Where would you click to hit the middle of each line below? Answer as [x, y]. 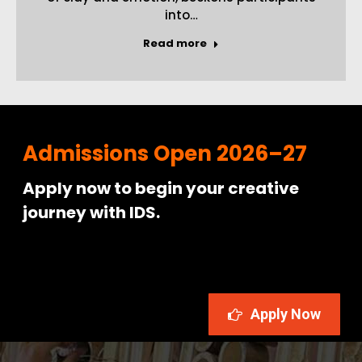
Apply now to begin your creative [160, 189]
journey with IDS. [91, 213]
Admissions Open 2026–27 [164, 154]
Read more [175, 43]
